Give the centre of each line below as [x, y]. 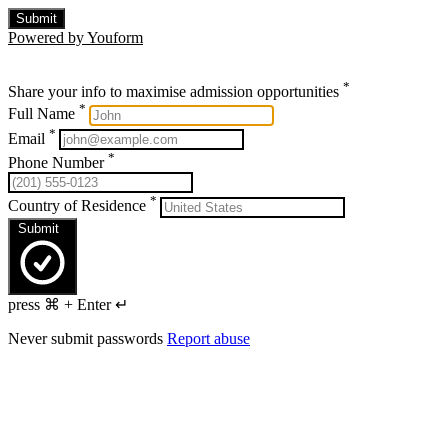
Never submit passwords [87, 338]
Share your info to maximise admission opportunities [173, 92]
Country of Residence [79, 206]
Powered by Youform [75, 37]
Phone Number [58, 163]
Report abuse [208, 338]
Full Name [43, 114]
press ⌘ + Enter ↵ [68, 304]
